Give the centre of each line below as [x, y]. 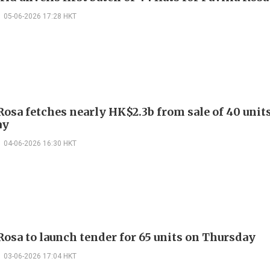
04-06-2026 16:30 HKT [40, 143]
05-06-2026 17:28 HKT [40, 16]
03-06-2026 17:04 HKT [40, 256]
